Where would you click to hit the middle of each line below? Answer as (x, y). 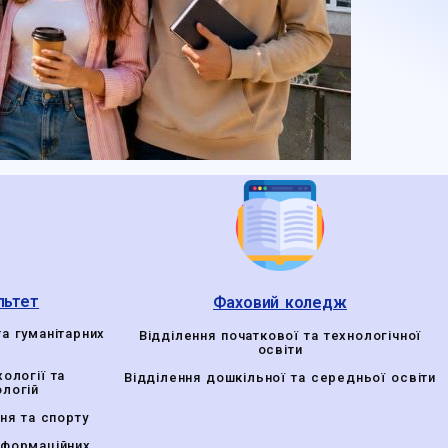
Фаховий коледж (280, 303)
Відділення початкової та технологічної (280, 336)
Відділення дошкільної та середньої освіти (279, 378)
